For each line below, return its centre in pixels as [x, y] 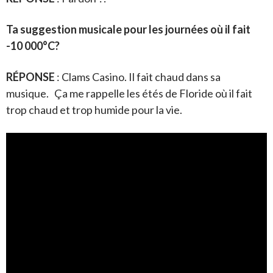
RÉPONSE [30, 76]
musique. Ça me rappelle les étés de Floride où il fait [129, 93]
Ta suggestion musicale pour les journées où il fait [128, 29]
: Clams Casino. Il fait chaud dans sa [138, 76]
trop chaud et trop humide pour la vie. [94, 109]
